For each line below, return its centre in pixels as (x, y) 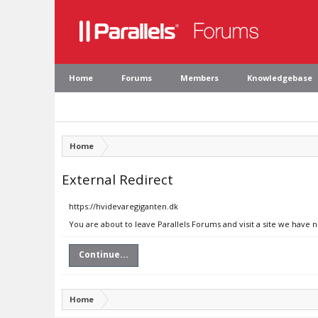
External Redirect (117, 179)
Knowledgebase (280, 78)
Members (199, 78)
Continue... (104, 254)
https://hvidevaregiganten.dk (124, 206)
